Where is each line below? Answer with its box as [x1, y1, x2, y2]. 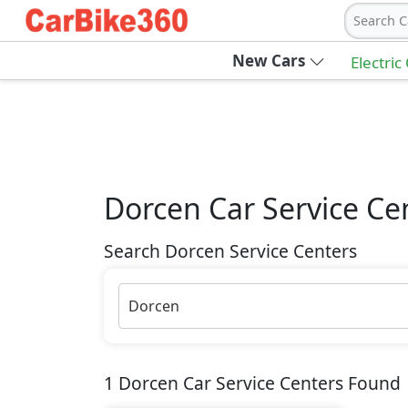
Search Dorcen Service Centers [104, 239, 357, 263]
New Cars [231, 50, 305, 71]
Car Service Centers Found [178, 371, 401, 395]
